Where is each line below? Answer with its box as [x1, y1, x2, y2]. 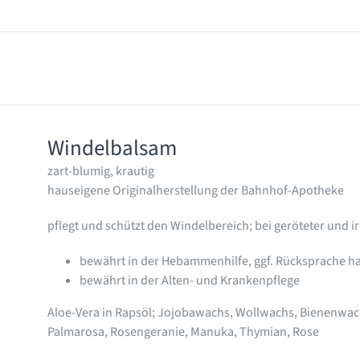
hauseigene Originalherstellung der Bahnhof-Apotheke [47, 182, 344, 200]
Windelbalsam [47, 133, 177, 165]
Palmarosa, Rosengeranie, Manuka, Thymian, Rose [47, 323, 319, 342]
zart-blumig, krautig [47, 162, 154, 181]
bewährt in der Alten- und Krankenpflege [79, 272, 300, 290]
